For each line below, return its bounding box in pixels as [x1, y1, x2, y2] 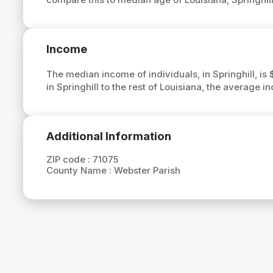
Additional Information [46, 129, 171, 143]
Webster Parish [113, 165, 180, 177]
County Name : [46, 165, 114, 177]
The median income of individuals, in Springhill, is [46, 68, 269, 80]
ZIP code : [46, 154, 93, 166]
